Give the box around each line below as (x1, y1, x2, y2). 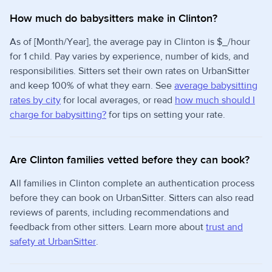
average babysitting (174, 80, 257, 92)
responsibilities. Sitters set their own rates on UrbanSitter (10, 65, 250, 77)
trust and (206, 221, 243, 233)
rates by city (10, 94, 61, 106)
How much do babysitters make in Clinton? (10, 12, 217, 25)
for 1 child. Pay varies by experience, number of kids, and (10, 50, 249, 63)
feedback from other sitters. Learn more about (10, 221, 206, 233)
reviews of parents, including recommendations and (10, 206, 229, 219)
